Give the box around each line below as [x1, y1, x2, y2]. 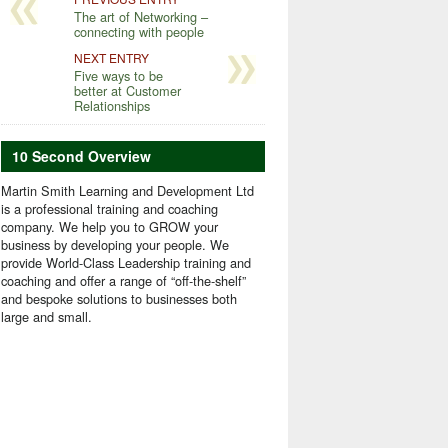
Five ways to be [73, 65, 163, 85]
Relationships [73, 95, 150, 115]
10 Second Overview [11, 146, 151, 167]
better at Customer [73, 80, 181, 100]
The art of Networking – [73, 6, 208, 26]
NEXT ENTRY [73, 48, 149, 66]
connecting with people [73, 21, 204, 41]
